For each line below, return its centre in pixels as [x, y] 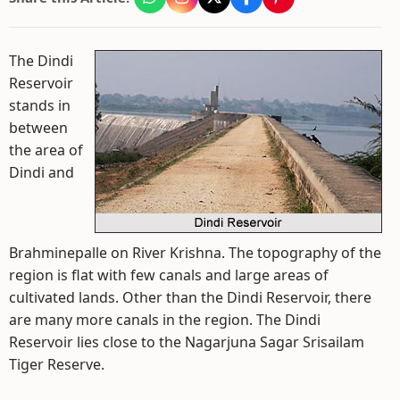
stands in [40, 105]
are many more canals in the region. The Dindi [165, 320]
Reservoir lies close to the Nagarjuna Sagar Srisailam [187, 342]
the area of [46, 150]
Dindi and [42, 172]
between [38, 128]
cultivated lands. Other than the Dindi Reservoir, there [190, 297]
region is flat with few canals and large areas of [169, 275]
